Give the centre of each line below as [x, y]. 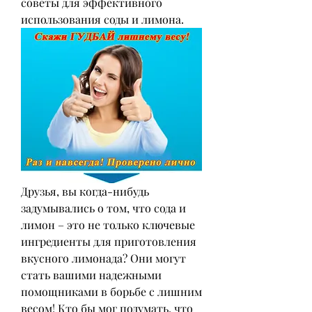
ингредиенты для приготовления [109, 242]
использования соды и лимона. [102, 19]
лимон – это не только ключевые [108, 225]
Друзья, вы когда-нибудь [85, 192]
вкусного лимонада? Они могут [103, 258]
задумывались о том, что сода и [103, 208]
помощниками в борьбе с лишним [111, 292]
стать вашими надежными [91, 275]
